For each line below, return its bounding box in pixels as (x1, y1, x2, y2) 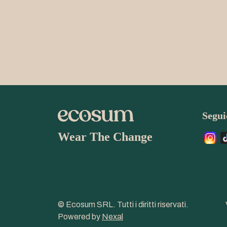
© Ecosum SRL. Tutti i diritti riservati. (58, 200, 188, 209)
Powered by (58, 212, 102, 221)
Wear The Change (58, 130, 153, 144)
